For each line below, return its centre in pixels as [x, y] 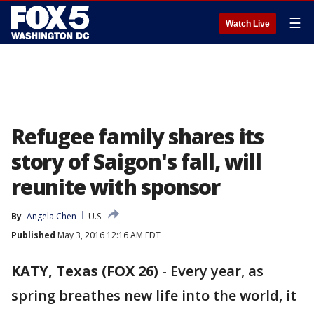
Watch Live [248, 24]
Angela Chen [52, 216]
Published [33, 235]
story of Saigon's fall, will [136, 162]
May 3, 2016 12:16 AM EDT [108, 235]
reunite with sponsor [116, 187]
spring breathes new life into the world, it [154, 295]
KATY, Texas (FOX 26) [85, 271]
